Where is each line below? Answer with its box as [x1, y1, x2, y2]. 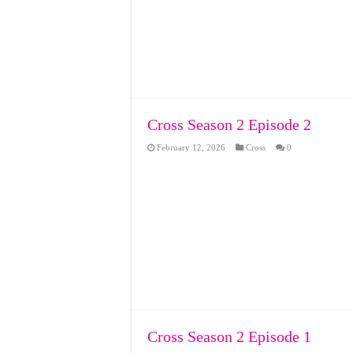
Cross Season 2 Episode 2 [147, 116, 311, 133]
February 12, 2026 [157, 143, 225, 152]
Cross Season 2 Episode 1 [147, 328, 311, 345]
